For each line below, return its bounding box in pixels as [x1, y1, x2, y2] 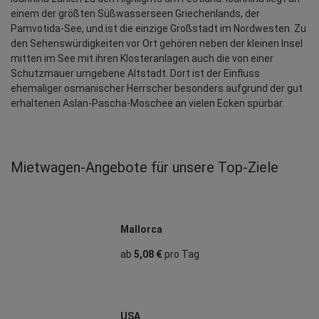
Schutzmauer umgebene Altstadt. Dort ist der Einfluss [11, 67, 260, 79]
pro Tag [162, 248, 199, 260]
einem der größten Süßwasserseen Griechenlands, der [11, 7, 260, 19]
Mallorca [120, 223, 162, 235]
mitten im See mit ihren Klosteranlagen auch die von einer [11, 52, 273, 64]
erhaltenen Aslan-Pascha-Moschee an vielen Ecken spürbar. [11, 97, 284, 109]
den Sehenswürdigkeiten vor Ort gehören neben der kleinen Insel [11, 37, 303, 49]
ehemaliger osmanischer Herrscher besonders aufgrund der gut [11, 82, 303, 94]
